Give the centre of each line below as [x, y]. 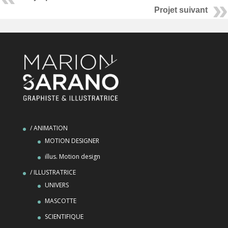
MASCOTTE [60, 201]
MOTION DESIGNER [72, 141]
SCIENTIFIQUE [64, 217]
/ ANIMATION [49, 128]
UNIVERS [56, 185]
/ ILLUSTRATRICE [53, 173]
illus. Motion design [72, 157]
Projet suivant [181, 10]
